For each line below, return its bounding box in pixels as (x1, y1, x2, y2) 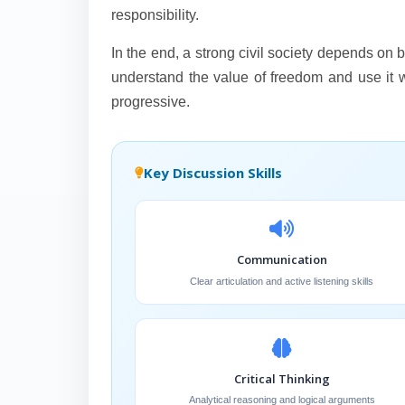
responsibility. (111, 6, 199, 23)
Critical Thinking (233, 370, 330, 387)
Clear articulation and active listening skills (190, 275, 374, 287)
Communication (236, 251, 327, 268)
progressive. (111, 93, 190, 109)
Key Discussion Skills (144, 163, 282, 182)
